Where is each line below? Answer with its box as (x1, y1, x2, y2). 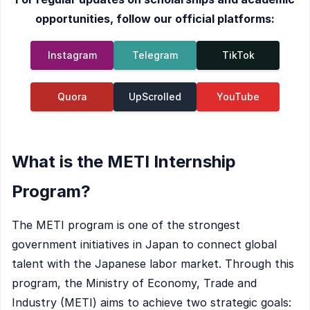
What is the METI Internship (12, 151, 236, 172)
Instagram (47, 49, 97, 62)
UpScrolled (129, 90, 181, 102)
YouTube (217, 90, 259, 102)
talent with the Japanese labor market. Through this (12, 256, 294, 271)
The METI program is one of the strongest (12, 217, 240, 232)
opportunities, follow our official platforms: (35, 12, 275, 26)
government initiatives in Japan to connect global (12, 237, 277, 251)
